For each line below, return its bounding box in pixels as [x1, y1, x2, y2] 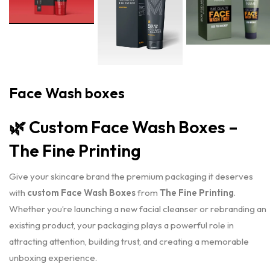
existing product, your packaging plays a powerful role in [9, 219, 234, 231]
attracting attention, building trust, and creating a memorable [9, 235, 249, 247]
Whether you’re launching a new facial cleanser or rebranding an [9, 202, 266, 215]
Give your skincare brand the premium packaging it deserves [9, 170, 253, 182]
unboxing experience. [9, 251, 97, 263]
